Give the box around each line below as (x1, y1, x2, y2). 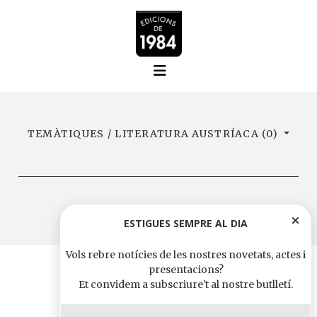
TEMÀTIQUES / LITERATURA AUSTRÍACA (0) (27, 127, 282, 140)
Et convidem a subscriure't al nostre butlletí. (79, 278, 293, 291)
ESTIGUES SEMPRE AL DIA (124, 217, 248, 230)
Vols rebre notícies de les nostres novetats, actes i (66, 248, 306, 261)
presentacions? (148, 263, 224, 276)
